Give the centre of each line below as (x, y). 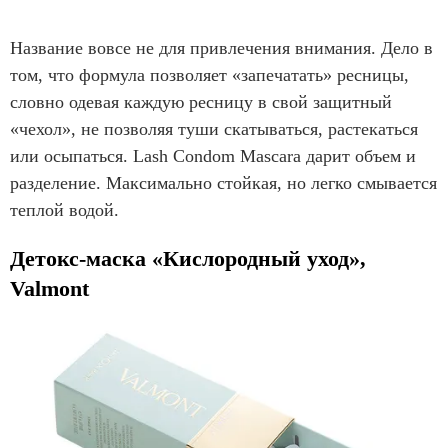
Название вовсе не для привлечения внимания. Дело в (221, 48)
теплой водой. (67, 210)
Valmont (52, 289)
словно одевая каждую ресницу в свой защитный (201, 102)
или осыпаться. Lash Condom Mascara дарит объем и (213, 156)
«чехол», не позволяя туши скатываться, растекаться (214, 129)
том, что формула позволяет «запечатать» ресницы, (209, 75)
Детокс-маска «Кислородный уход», (188, 259)
